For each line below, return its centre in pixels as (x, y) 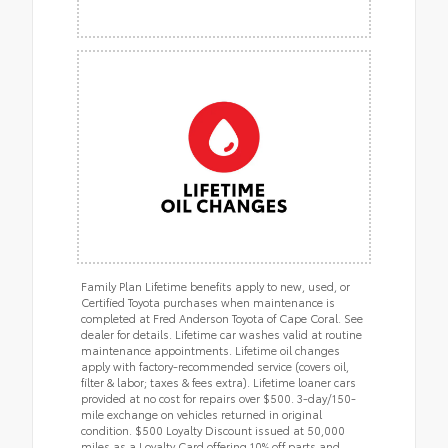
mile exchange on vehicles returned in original (201, 413)
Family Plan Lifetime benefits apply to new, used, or (215, 285)
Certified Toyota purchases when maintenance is (208, 301)
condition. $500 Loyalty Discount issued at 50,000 (213, 429)
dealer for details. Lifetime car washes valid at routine (221, 333)
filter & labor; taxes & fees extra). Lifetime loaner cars (218, 381)
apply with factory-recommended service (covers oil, (215, 365)
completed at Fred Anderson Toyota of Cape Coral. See (222, 317)
